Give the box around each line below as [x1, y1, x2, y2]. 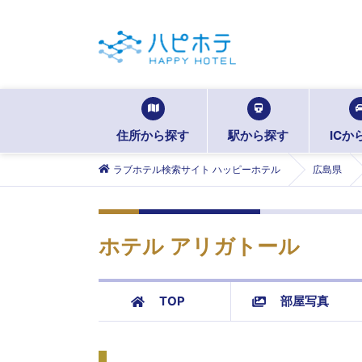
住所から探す [116, 128, 189, 143]
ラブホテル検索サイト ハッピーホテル [113, 163, 280, 175]
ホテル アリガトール [99, 235, 300, 259]
